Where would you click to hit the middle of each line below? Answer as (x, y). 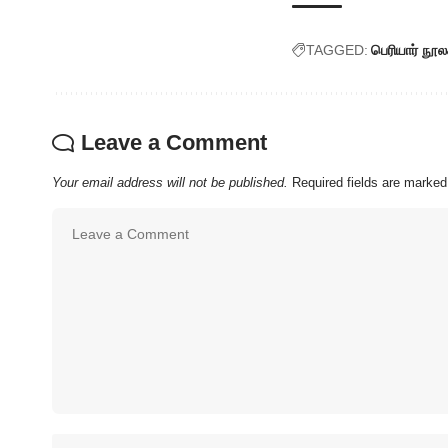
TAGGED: (337, 49)
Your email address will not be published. (170, 182)
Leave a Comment (174, 142)
